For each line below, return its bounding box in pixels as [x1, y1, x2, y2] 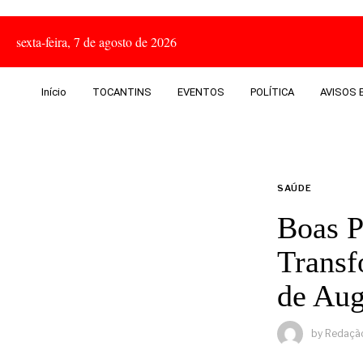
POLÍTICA [250, 86, 294, 98]
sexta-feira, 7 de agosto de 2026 [16, 33, 177, 50]
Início [41, 86, 66, 98]
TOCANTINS [92, 86, 152, 98]
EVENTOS [177, 86, 224, 98]
